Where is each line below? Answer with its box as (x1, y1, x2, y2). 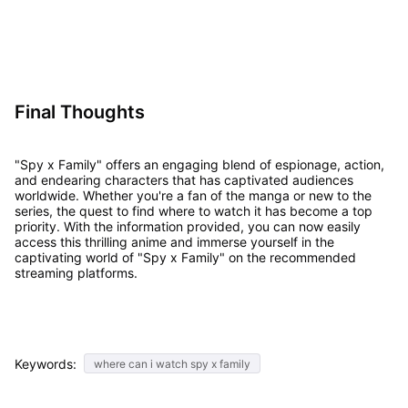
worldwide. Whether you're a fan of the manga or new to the (14, 188, 372, 204)
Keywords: (14, 355, 76, 372)
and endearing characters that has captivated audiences (14, 172, 353, 189)
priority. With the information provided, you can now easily (14, 219, 361, 235)
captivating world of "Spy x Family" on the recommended (14, 250, 356, 266)
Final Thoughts (14, 101, 145, 124)
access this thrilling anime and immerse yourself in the (14, 234, 334, 250)
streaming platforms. (14, 265, 138, 281)
